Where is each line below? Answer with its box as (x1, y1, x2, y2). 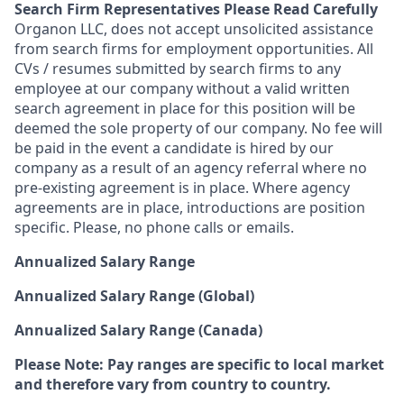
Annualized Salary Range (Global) (14, 286, 254, 306)
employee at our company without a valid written (14, 78, 350, 98)
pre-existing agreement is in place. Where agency (14, 178, 350, 197)
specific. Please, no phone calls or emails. (14, 217, 294, 237)
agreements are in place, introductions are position (14, 197, 365, 217)
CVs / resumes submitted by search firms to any (14, 59, 341, 78)
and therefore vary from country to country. (14, 374, 331, 394)
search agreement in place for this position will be (14, 98, 355, 118)
